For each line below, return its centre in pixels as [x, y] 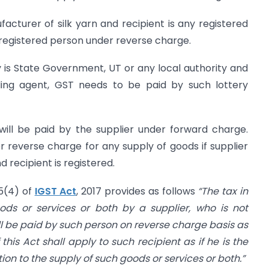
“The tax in [223, 191]
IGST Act [56, 191]
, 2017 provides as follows [137, 191]
